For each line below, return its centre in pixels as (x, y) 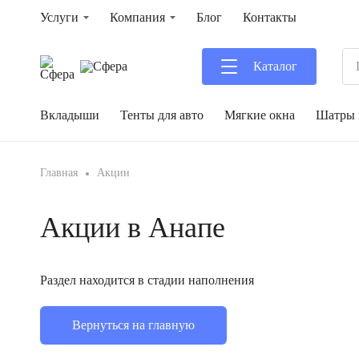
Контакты (270, 17)
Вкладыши (70, 115)
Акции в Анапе (133, 228)
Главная (59, 173)
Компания (137, 17)
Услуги (59, 17)
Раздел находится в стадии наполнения (147, 280)
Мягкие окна (260, 115)
